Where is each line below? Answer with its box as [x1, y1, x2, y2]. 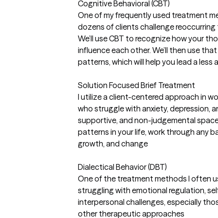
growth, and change [78, 138, 148, 148]
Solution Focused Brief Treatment [78, 80, 195, 90]
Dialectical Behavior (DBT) [78, 162, 167, 172]
